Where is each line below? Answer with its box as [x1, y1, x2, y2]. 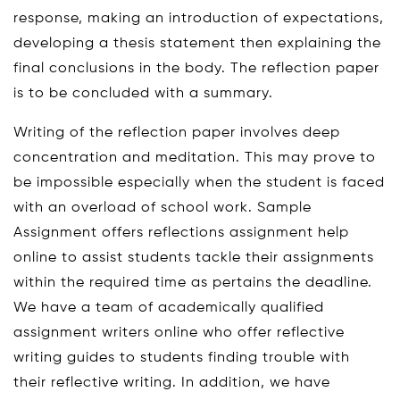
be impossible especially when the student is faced [13, 175, 385, 190]
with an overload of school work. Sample [13, 200, 312, 215]
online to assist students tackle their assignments [13, 250, 374, 265]
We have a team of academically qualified [13, 300, 324, 315]
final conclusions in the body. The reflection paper [13, 61, 379, 76]
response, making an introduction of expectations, [13, 11, 384, 26]
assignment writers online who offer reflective [13, 325, 345, 340]
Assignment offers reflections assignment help [13, 225, 349, 240]
